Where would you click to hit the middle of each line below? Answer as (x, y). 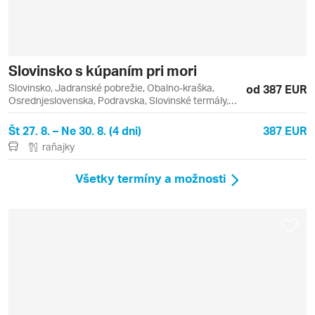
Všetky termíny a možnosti (151, 178)
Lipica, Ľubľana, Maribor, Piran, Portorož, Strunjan (117, 112)
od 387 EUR (276, 89)
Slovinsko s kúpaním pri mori (103, 70)
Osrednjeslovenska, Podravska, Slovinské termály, (118, 100)
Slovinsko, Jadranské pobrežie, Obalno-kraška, (111, 87)
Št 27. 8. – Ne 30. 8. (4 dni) (75, 130)
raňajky (58, 146)
